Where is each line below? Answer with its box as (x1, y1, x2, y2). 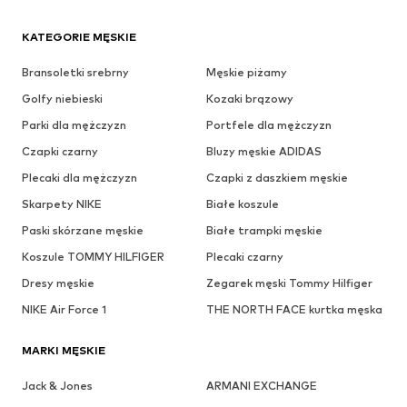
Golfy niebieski (22, 91, 103, 105)
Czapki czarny (22, 144, 98, 158)
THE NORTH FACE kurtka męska (205, 302, 382, 316)
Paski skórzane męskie (22, 223, 144, 237)
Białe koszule (205, 196, 279, 211)
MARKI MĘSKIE (22, 342, 105, 357)
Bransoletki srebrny (22, 65, 129, 79)
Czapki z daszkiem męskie (205, 170, 348, 184)
